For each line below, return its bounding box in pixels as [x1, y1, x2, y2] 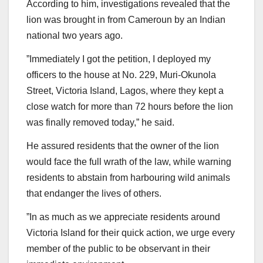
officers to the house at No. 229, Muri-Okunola [26, 69, 216, 80]
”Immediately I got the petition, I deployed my [26, 53, 211, 64]
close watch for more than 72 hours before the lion [26, 101, 233, 112]
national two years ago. [26, 31, 123, 41]
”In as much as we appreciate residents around [26, 211, 220, 222]
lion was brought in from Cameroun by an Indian [26, 15, 225, 25]
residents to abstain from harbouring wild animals [26, 172, 230, 183]
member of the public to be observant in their [26, 243, 210, 254]
